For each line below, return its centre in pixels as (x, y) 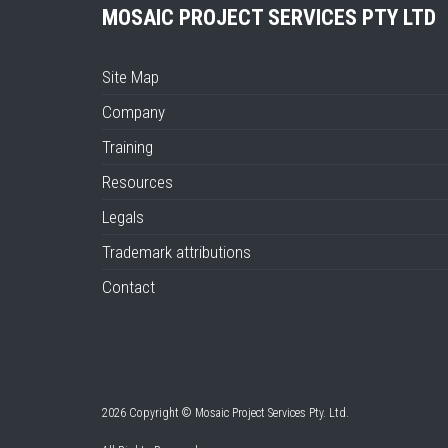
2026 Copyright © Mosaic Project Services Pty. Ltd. (225, 413)
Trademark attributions (176, 252)
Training (127, 147)
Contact (128, 287)
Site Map (130, 77)
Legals (123, 217)
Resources (137, 182)
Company (133, 112)
